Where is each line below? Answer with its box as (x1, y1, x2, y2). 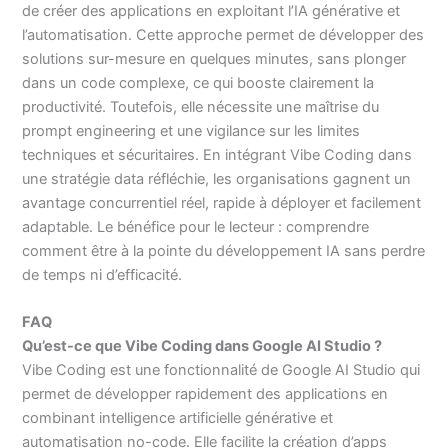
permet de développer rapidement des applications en (22, 384, 389, 403)
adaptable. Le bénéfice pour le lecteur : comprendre (22, 217, 370, 236)
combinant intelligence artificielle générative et (22, 408, 334, 427)
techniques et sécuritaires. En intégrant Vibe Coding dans (22, 145, 413, 164)
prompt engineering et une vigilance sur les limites (22, 121, 361, 140)
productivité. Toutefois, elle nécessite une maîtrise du (22, 97, 380, 116)
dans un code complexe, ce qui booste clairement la (22, 73, 375, 92)
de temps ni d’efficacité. (22, 265, 183, 284)
